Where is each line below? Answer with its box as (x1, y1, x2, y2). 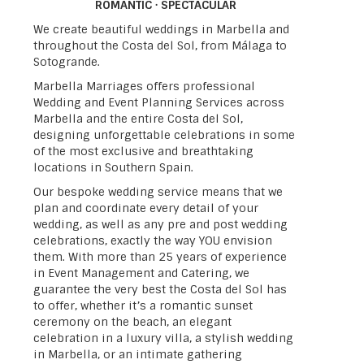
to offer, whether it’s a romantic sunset (32, 298, 253, 313)
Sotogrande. (32, 54, 100, 69)
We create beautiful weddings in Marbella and (32, 22, 289, 37)
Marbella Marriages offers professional (32, 79, 255, 93)
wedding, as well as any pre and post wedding (32, 217, 288, 232)
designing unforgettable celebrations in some (32, 128, 295, 142)
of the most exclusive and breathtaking (32, 144, 253, 158)
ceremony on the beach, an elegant (32, 314, 232, 329)
